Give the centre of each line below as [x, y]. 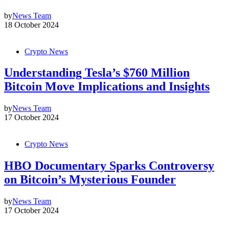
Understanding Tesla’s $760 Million [97, 73]
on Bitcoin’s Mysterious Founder [90, 180]
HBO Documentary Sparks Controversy [109, 166]
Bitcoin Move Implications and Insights [107, 87]
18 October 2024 [31, 25]
